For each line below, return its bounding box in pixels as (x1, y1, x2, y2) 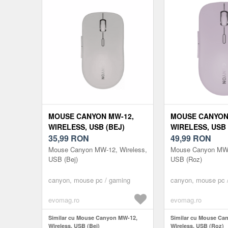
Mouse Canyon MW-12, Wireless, (48, 145, 147, 155)
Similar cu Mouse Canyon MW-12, (48, 214, 137, 222)
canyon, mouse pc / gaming (48, 175, 130, 185)
